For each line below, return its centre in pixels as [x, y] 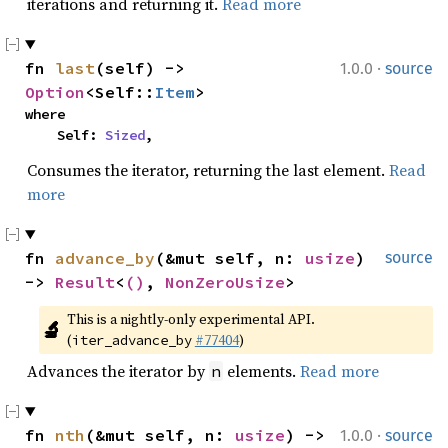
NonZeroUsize [225, 282]
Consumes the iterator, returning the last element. [208, 170]
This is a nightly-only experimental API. [190, 319]
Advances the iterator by [118, 371]
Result [85, 282]
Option [55, 92]
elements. [261, 371]
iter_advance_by [131, 340]
